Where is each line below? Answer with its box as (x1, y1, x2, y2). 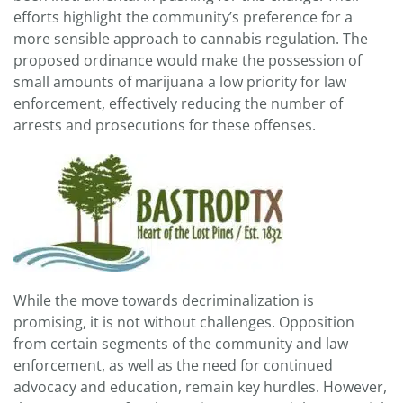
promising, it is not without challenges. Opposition (13, 312, 354, 333)
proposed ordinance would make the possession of (13, 50, 362, 71)
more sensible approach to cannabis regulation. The (13, 29, 368, 49)
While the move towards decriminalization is (13, 291, 314, 311)
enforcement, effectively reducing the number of (13, 94, 343, 114)
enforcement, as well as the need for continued (13, 355, 333, 376)
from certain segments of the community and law (13, 334, 348, 354)
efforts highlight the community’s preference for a (13, 7, 353, 28)
